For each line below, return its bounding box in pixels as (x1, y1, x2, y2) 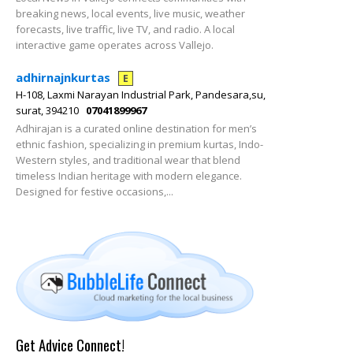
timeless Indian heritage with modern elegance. (16, 169, 242, 183)
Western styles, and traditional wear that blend (16, 153, 240, 167)
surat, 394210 (16, 103, 79, 117)
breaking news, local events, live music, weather (16, 6, 245, 20)
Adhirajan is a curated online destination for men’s (16, 121, 257, 136)
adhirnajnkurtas (16, 69, 110, 85)
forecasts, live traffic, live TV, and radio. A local (16, 22, 235, 36)
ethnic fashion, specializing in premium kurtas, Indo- (16, 137, 263, 151)
